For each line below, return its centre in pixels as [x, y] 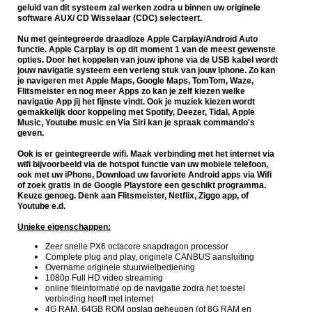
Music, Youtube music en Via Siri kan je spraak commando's [136, 123]
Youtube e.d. [42, 206]
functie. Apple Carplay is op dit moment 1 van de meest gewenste [147, 50]
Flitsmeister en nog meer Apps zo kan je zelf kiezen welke [131, 92]
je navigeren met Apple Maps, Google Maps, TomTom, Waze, [135, 81]
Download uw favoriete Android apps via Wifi [184, 175]
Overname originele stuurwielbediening [120, 268]
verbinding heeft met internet [99, 299]
